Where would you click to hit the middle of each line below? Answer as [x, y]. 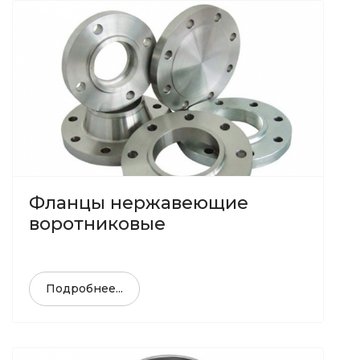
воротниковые [97, 224]
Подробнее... [84, 289]
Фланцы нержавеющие [139, 203]
